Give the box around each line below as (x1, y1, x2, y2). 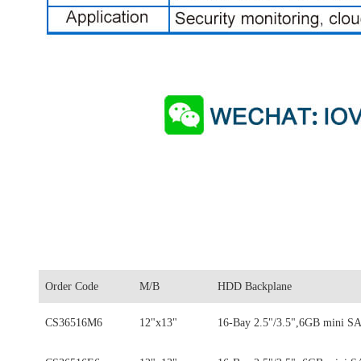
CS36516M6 (45, 317, 102, 330)
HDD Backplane (218, 280, 292, 293)
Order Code (45, 280, 98, 293)
